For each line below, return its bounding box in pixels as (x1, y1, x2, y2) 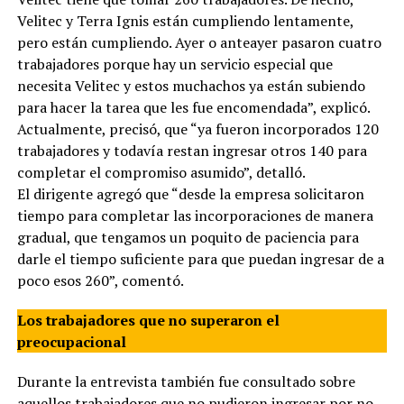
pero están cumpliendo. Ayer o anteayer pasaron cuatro (16, 32, 381, 53)
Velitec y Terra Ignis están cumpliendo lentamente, (16, 11, 353, 32)
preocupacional (16, 332, 126, 353)
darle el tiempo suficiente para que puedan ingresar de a (16, 249, 384, 270)
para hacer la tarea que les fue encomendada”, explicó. (16, 97, 371, 118)
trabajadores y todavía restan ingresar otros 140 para (16, 141, 367, 161)
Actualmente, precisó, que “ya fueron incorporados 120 (16, 119, 379, 140)
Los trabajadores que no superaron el (16, 310, 280, 331)
